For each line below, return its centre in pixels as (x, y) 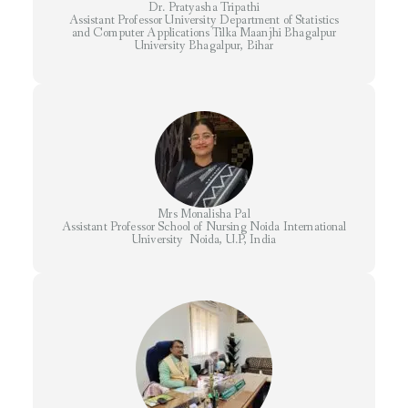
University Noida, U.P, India (204, 240)
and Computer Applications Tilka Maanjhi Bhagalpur (204, 33)
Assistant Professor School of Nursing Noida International (204, 227)
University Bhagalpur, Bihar (204, 46)
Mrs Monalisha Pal (204, 214)
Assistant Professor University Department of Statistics (204, 20)
